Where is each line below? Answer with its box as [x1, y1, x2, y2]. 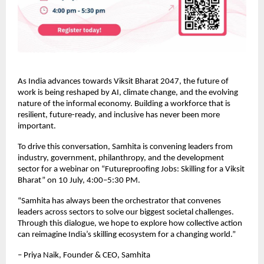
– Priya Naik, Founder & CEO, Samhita [18, 250, 150, 260]
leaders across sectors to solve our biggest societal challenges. [18, 207, 234, 217]
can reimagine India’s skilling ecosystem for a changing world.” [18, 230, 236, 239]
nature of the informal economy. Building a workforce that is [18, 99, 230, 108]
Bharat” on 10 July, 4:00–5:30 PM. [18, 176, 140, 185]
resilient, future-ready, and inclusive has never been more [18, 110, 220, 120]
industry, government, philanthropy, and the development [18, 153, 224, 163]
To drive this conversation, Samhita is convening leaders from [18, 142, 233, 151]
